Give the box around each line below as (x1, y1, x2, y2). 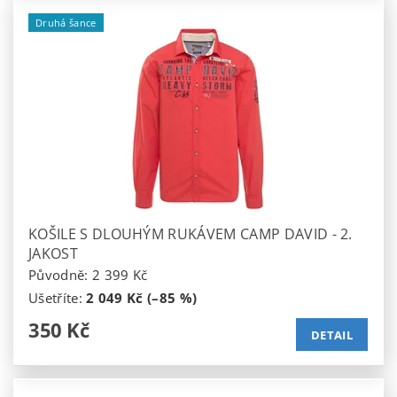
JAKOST (28, 244, 78, 264)
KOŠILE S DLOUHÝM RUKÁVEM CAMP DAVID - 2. (28, 224, 353, 245)
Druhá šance (35, 16, 97, 30)
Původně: (28, 266, 92, 284)
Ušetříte (28, 289, 79, 307)
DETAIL (311, 327, 353, 344)
